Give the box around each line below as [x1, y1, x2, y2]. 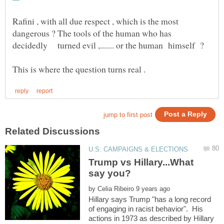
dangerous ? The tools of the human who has [12, 26, 171, 39]
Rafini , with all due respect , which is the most [12, 14, 178, 27]
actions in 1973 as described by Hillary [88, 213, 214, 222]
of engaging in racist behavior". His [88, 204, 203, 213]
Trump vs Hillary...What [88, 156, 194, 167]
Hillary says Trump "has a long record [88, 194, 211, 203]
